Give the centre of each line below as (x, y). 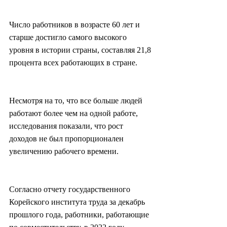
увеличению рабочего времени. (64, 152)
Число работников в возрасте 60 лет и (75, 25)
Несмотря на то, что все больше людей (77, 101)
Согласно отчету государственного (71, 190)
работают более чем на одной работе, (74, 113)
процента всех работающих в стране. (73, 63)
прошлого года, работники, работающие (80, 215)
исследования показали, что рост (67, 126)
